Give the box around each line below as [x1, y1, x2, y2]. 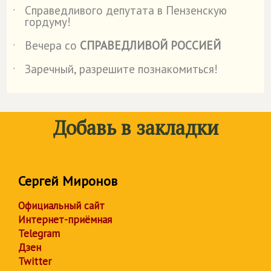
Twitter [18, 255, 51, 268]
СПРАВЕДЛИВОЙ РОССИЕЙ [80, 38, 221, 53]
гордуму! [25, 15, 71, 29]
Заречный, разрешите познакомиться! [25, 62, 218, 76]
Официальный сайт [18, 199, 105, 212]
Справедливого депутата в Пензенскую [25, 3, 227, 18]
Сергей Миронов [18, 172, 117, 189]
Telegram [18, 227, 60, 240]
